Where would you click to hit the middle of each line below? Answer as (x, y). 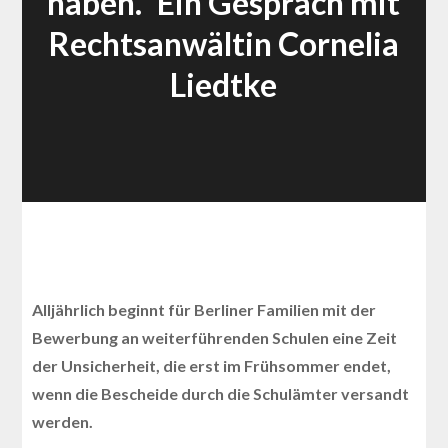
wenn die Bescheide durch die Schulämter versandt (221, 393)
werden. (63, 421)
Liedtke (224, 84)
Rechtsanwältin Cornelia (223, 43)
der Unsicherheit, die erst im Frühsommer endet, (212, 365)
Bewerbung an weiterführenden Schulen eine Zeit (215, 337)
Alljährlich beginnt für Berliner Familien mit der (204, 309)
